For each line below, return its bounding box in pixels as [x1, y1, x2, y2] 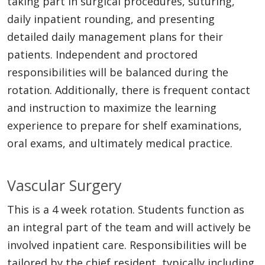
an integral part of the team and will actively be [7, 219, 251, 234]
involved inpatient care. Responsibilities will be [7, 237, 247, 252]
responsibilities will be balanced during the [7, 64, 228, 79]
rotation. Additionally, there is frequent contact [7, 82, 250, 97]
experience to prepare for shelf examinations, [7, 118, 242, 132]
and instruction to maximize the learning [7, 100, 216, 115]
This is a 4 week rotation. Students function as [7, 202, 244, 216]
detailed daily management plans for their [7, 29, 223, 44]
